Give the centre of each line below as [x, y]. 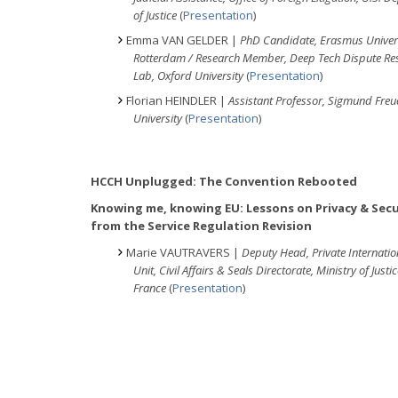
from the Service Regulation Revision [201, 225]
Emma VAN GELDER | [183, 40]
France [151, 287]
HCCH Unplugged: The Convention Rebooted [224, 181]
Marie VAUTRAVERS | [184, 252]
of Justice [156, 15]
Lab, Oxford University [188, 75]
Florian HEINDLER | [177, 100]
